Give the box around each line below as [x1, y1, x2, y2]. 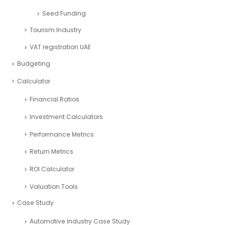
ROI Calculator [30, 165, 74, 174]
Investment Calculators [30, 112, 103, 121]
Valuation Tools [30, 182, 78, 191]
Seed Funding [42, 9, 86, 18]
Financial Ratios [30, 95, 79, 104]
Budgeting [17, 59, 50, 68]
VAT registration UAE [30, 43, 91, 52]
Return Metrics [30, 147, 73, 156]
